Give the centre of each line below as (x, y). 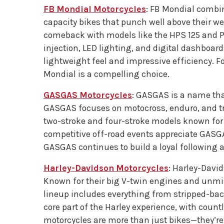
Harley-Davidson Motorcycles (106, 168)
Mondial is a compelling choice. (106, 74)
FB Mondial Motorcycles (95, 9)
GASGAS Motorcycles (88, 95)
